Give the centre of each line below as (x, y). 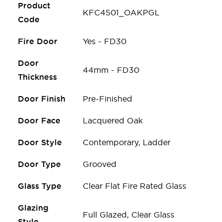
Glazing (33, 207)
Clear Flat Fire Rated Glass (135, 186)
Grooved (100, 164)
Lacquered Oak (113, 120)
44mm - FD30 (111, 70)
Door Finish (42, 98)
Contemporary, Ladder (127, 142)
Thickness (37, 77)
